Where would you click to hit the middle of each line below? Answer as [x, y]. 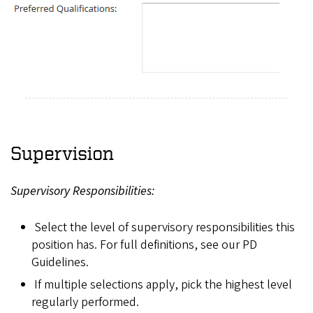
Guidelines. [60, 263]
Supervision [62, 152]
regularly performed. [85, 303]
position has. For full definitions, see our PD [144, 245]
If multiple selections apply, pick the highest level [163, 285]
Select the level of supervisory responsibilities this [164, 228]
